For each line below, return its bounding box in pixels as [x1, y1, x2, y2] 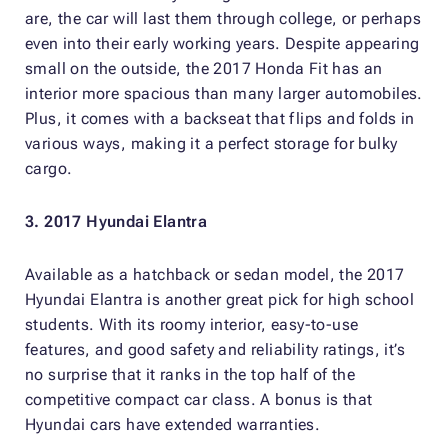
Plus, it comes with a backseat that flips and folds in [25, 108, 415, 128]
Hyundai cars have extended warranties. [25, 414, 329, 434]
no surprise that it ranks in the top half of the [25, 364, 356, 384]
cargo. [25, 158, 82, 178]
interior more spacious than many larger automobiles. [25, 83, 423, 103]
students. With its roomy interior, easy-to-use [25, 314, 359, 334]
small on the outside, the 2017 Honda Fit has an [25, 58, 383, 78]
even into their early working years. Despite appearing [25, 33, 420, 53]
